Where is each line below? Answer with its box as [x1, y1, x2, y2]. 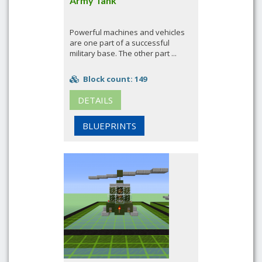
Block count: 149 [81, 74, 147, 84]
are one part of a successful [70, 37, 170, 48]
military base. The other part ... [70, 48, 177, 58]
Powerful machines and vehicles [70, 27, 185, 37]
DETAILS [78, 94, 113, 106]
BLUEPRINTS [82, 120, 136, 132]
